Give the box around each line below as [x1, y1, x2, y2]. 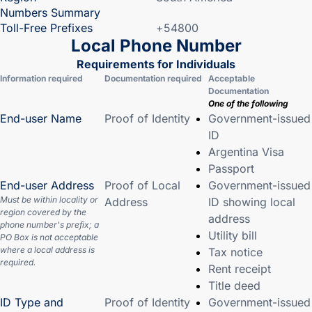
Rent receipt [208, 262, 271, 276]
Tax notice [208, 245, 263, 259]
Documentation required [104, 73, 202, 84]
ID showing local [208, 195, 295, 209]
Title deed [208, 279, 260, 292]
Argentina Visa [208, 145, 284, 159]
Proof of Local [104, 178, 180, 192]
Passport [208, 162, 254, 175]
